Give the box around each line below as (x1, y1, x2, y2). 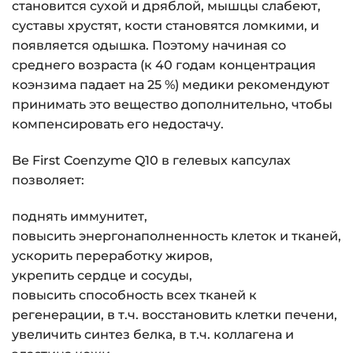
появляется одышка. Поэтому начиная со (12, 38, 286, 54)
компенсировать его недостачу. (12, 117, 224, 132)
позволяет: (12, 172, 84, 188)
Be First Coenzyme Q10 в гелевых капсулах (12, 152, 291, 168)
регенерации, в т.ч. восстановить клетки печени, (12, 307, 337, 322)
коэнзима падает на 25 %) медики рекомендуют (12, 77, 329, 93)
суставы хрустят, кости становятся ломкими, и (12, 18, 319, 34)
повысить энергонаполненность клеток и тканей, (12, 228, 341, 243)
